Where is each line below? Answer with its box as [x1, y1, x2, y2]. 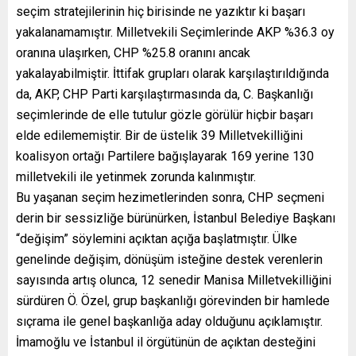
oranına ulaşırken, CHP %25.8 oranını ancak [16, 45, 250, 61]
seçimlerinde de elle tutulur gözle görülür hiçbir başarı [16, 107, 313, 123]
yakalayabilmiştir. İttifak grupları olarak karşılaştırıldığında [16, 66, 329, 82]
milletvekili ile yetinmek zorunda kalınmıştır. [16, 169, 256, 185]
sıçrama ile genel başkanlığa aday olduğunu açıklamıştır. [16, 314, 323, 330]
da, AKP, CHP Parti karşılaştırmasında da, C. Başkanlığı [16, 87, 313, 103]
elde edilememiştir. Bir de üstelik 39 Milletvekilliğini [16, 128, 303, 144]
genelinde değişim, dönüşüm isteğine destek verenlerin [16, 252, 323, 268]
